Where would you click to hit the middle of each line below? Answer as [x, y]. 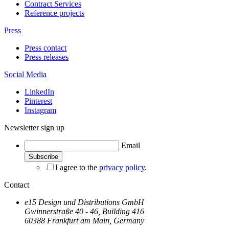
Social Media [25, 75]
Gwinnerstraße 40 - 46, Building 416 [84, 212]
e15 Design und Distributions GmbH [84, 202]
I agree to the [77, 168]
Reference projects [54, 13]
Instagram [40, 110]
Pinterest [38, 101]
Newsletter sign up [34, 128]
